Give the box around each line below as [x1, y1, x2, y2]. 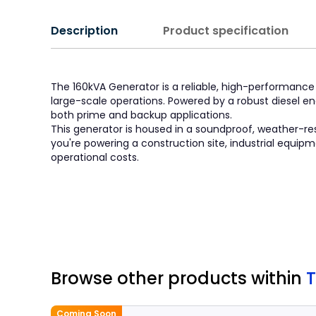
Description [51, 23, 118, 39]
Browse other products [51, 267, 251, 290]
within [251, 267, 306, 290]
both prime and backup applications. [51, 108, 232, 122]
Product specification [163, 23, 288, 39]
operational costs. [51, 150, 139, 164]
